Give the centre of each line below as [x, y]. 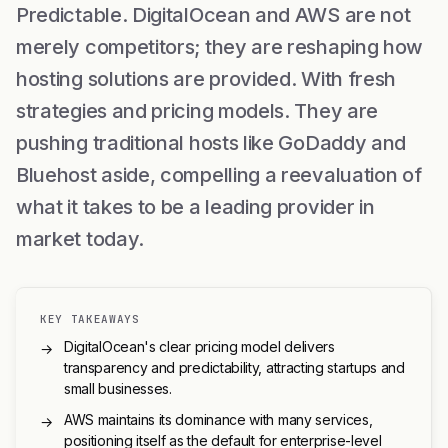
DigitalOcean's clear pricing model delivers [199, 346]
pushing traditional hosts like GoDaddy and [211, 143]
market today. [80, 239]
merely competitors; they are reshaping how [220, 47]
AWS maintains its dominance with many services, [218, 419]
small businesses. [118, 388]
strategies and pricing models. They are [197, 111]
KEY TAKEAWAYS [90, 319]
